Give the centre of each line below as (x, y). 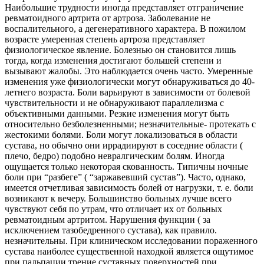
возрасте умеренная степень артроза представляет (105, 39)
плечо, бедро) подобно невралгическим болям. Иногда (115, 156)
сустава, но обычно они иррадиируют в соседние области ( (124, 145)
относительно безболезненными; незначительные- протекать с (130, 124)
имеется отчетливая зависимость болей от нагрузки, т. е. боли (129, 187)
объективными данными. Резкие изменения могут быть (117, 113)
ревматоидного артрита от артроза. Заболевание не (108, 18)
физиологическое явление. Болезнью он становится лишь (120, 49)
